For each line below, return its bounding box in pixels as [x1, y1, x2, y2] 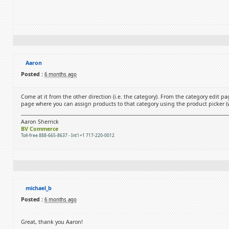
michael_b [26, 185, 52, 192]
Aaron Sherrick [21, 118, 59, 125]
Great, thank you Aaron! [21, 218, 83, 225]
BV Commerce [21, 125, 58, 132]
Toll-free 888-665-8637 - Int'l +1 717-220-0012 [21, 132, 114, 138]
